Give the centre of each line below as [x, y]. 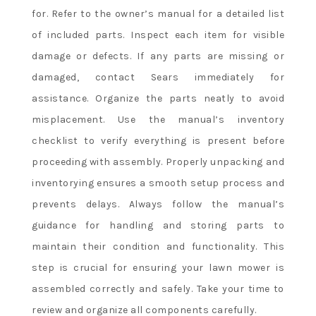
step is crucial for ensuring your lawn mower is [158, 267]
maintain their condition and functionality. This [158, 246]
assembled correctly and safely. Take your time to [158, 288]
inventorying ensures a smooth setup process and [158, 183]
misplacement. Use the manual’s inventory [158, 119]
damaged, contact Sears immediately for [158, 77]
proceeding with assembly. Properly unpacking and [158, 162]
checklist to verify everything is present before [158, 140]
